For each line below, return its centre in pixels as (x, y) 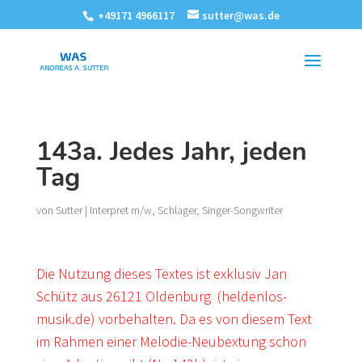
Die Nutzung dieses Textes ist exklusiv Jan (161, 274)
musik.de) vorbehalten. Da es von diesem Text (174, 319)
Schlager (177, 210)
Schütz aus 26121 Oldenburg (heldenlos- (161, 296)
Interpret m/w (120, 210)
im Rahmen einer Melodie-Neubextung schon (171, 341)
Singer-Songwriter (242, 210)
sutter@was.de (240, 15)
